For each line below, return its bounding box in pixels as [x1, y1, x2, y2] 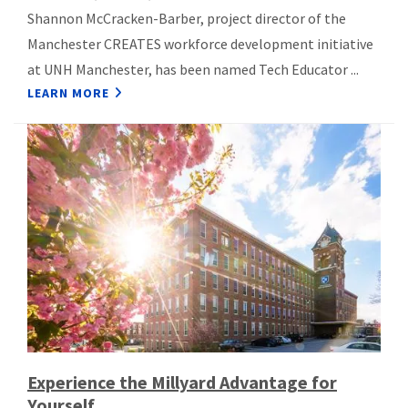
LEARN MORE [27, 85, 109, 102]
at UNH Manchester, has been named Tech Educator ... [27, 60, 359, 79]
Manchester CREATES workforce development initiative [27, 35, 373, 54]
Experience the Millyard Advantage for [27, 370, 337, 393]
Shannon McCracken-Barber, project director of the [27, 9, 346, 28]
